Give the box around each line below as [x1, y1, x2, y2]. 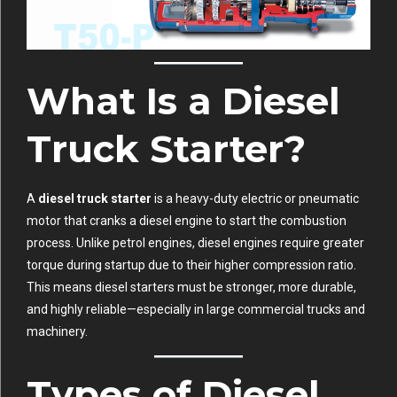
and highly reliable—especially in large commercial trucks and [27, 302, 365, 317]
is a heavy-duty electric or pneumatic [152, 191, 359, 206]
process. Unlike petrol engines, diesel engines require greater [27, 236, 364, 251]
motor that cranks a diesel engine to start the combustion [27, 214, 346, 229]
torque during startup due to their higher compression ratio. [27, 258, 356, 273]
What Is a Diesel [27, 78, 340, 125]
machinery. [27, 324, 88, 339]
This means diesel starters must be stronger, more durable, [27, 280, 356, 295]
